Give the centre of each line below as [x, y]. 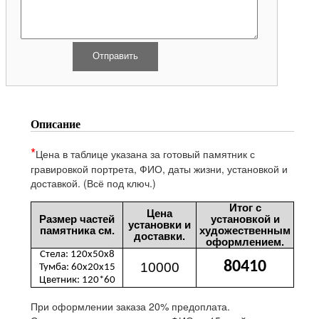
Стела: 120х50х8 [77, 254]
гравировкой [61, 168]
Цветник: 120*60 [77, 280]
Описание [56, 124]
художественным [245, 230]
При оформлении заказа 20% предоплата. [132, 306]
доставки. [159, 236]
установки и [159, 225]
